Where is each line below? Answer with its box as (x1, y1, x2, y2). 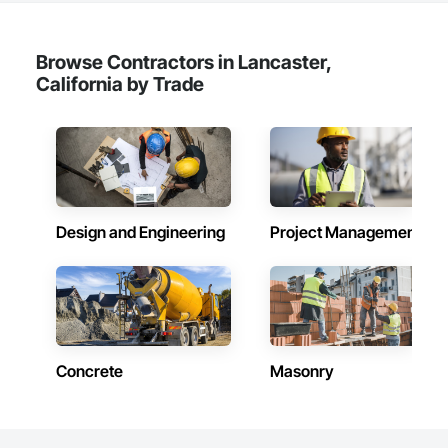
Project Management (270, 222, 421, 242)
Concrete (56, 361, 123, 381)
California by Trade (36, 72, 204, 96)
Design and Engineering (56, 222, 225, 242)
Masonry (270, 361, 334, 381)
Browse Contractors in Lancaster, (36, 50, 331, 74)
